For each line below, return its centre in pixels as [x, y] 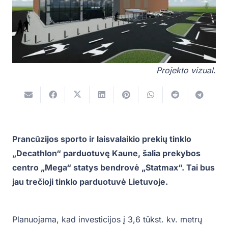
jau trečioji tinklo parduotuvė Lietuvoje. [91, 182]
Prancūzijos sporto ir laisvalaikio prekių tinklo [102, 139]
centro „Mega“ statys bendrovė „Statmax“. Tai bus [113, 168]
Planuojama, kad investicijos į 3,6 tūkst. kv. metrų [107, 220]
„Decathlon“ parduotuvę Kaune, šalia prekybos [106, 153]
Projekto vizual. [186, 70]
